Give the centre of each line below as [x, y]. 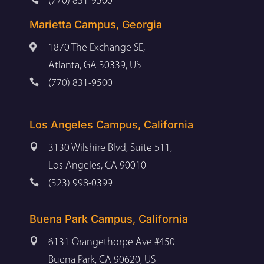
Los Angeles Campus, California [111, 124]
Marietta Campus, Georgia [96, 24]
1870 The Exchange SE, [97, 48]
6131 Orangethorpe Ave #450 [112, 242]
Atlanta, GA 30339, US [95, 65]
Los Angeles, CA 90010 [97, 166]
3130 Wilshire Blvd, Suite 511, [110, 148]
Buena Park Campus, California [109, 219]
